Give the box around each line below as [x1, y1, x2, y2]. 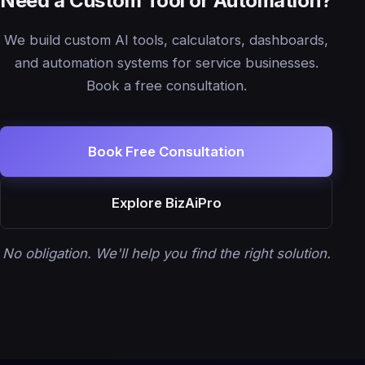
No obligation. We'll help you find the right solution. [2, 244, 331, 262]
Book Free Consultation [88, 143, 244, 160]
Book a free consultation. [86, 77, 247, 94]
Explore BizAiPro [111, 194, 222, 211]
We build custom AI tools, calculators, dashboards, [4, 31, 328, 48]
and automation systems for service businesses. [14, 54, 319, 71]
